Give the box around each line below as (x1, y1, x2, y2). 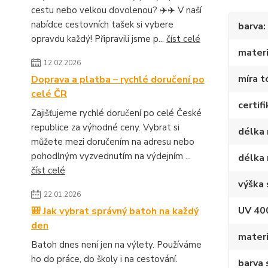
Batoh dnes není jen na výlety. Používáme (31, 238, 202, 251)
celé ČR (31, 87, 67, 100)
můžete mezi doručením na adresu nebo (31, 135, 194, 148)
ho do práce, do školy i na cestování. (31, 252, 178, 265)
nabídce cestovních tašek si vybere (31, 18, 173, 31)
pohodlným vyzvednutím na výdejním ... (31, 150, 191, 162)
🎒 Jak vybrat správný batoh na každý (31, 204, 199, 218)
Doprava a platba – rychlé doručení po (31, 72, 205, 86)
